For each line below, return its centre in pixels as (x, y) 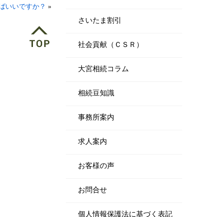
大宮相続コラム (103, 69)
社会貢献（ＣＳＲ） (111, 45)
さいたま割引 (100, 20)
